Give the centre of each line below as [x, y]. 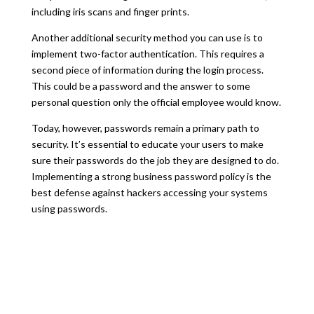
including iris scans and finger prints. [110, 11]
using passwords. [69, 208]
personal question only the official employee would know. [156, 102]
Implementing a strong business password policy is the [151, 176]
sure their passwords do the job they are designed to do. [155, 160]
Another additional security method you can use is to [147, 37]
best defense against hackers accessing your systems [149, 192]
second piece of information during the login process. [147, 69]
